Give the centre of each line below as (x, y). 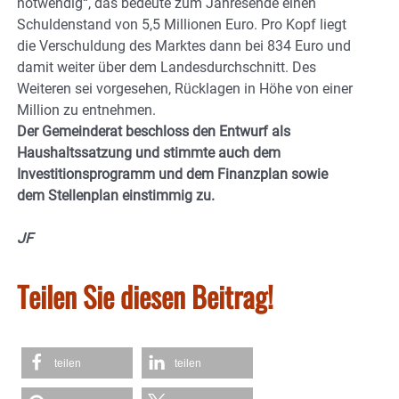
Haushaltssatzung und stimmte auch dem (149, 152)
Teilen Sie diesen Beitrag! (145, 296)
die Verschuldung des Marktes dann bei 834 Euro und (184, 45)
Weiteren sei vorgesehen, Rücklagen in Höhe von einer (185, 88)
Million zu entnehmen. (86, 110)
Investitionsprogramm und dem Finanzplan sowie (172, 174)
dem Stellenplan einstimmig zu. (116, 195)
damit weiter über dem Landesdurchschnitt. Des (167, 67)
